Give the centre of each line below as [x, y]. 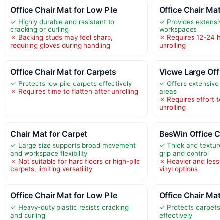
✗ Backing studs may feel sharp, [62, 37]
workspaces [178, 29]
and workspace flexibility [49, 153]
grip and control [184, 153]
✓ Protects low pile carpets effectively [71, 83]
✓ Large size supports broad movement [73, 145]
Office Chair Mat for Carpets [63, 71]
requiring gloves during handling [60, 45]
